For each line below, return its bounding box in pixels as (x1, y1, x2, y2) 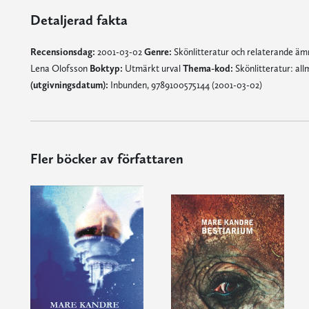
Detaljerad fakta (30, 12, 128, 28)
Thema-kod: (182, 63, 233, 74)
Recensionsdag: (30, 46, 95, 57)
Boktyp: (89, 63, 123, 74)
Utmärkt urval (122, 63, 183, 74)
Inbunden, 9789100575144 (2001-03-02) (108, 79, 262, 90)
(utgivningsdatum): (30, 79, 108, 90)
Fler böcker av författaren (30, 150, 183, 167)
